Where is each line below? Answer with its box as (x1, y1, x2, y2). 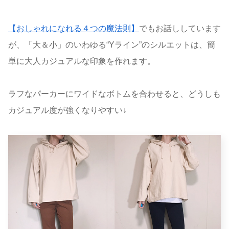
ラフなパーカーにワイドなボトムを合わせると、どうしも (8, 89, 221, 98)
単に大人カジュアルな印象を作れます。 (8, 56, 155, 65)
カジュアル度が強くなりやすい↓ (8, 105, 127, 114)
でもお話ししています (139, 24, 221, 33)
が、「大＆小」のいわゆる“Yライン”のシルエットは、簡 (8, 40, 215, 49)
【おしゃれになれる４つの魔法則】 (8, 24, 139, 33)
